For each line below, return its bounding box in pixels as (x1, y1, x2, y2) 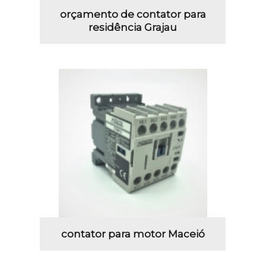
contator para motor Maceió (61, 227, 205, 240)
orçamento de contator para (59, 8, 206, 20)
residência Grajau (88, 21, 178, 33)
